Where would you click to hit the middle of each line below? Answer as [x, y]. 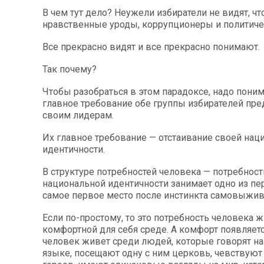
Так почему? [70, 69]
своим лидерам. [78, 115]
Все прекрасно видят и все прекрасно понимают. [151, 47]
